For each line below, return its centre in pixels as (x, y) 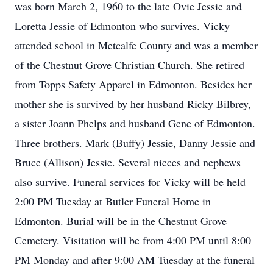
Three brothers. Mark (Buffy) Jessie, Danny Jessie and (135, 143)
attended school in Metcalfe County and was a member (136, 45)
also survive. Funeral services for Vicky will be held (130, 182)
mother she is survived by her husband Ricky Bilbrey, (133, 104)
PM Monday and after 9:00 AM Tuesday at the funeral (135, 260)
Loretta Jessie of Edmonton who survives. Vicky (122, 26)
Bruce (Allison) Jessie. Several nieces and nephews (128, 162)
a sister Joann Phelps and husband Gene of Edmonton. (135, 123)
